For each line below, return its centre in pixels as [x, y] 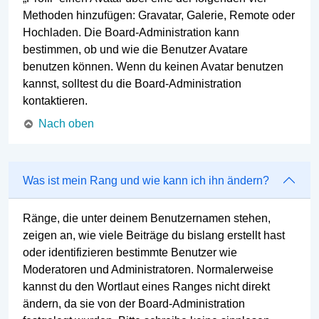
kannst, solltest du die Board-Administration [132, 83]
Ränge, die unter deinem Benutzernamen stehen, [147, 219]
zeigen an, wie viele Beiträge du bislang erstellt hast [154, 236]
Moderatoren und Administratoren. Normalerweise [148, 270]
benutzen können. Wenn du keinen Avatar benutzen [153, 66]
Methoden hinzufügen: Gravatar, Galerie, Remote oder [159, 15]
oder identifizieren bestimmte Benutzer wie [130, 253]
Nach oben [66, 123]
